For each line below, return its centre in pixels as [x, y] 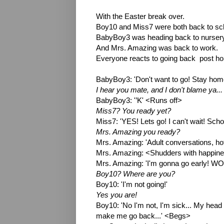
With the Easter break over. [140, 16]
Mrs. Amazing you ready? [138, 132]
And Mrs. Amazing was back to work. [157, 48]
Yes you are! [116, 195]
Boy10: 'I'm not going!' [132, 184]
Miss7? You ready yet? [133, 111]
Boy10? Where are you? [135, 174]
